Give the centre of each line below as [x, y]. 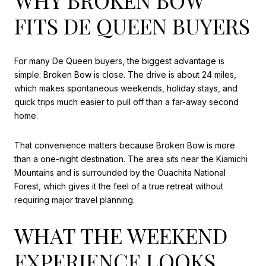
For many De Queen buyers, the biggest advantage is [119, 61]
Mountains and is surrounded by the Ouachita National [120, 172]
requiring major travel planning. [75, 199]
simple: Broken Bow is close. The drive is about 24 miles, [125, 75]
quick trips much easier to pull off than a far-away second [126, 102]
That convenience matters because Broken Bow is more [125, 145]
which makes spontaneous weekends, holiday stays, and [126, 88]
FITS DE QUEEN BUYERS [132, 25]
